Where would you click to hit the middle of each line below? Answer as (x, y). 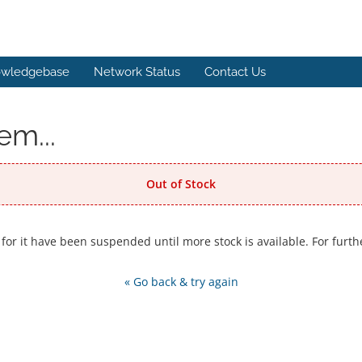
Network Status (137, 72)
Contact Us (235, 72)
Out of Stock (181, 184)
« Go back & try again (181, 282)
